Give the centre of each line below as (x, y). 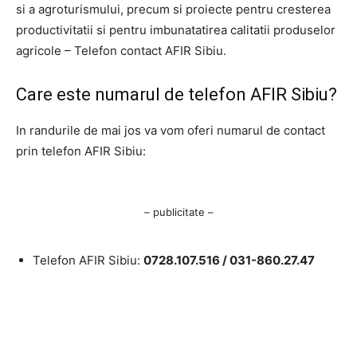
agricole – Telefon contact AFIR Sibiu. (121, 51)
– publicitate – (178, 212)
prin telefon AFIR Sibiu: (82, 151)
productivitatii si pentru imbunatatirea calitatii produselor (176, 30)
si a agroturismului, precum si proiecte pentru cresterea (173, 10)
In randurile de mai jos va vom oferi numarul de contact (171, 131)
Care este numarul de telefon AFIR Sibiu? (177, 95)
